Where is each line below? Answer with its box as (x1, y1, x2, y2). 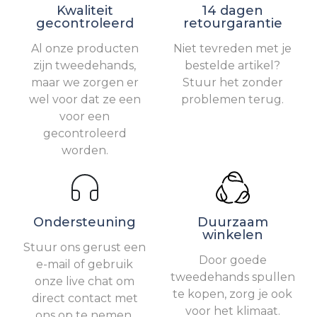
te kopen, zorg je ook (173, 287, 292, 301)
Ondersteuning (33, 214, 136, 230)
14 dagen (202, 2, 263, 18)
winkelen (202, 226, 263, 243)
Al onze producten (30, 41, 139, 55)
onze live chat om (35, 274, 134, 288)
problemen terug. (181, 92, 284, 106)
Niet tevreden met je (173, 41, 292, 55)
